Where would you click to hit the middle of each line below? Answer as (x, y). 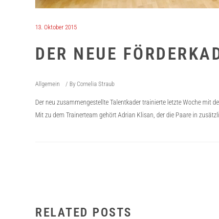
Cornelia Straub (96, 84)
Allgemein (47, 84)
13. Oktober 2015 (56, 27)
